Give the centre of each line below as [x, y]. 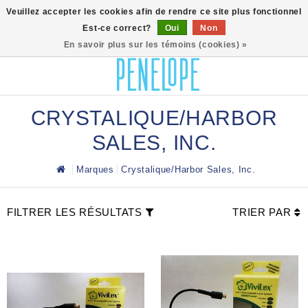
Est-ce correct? [118, 28]
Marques [95, 169]
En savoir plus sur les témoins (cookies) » [156, 45]
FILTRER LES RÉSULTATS [75, 212]
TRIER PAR [264, 212]
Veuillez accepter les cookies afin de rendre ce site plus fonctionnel [154, 12]
